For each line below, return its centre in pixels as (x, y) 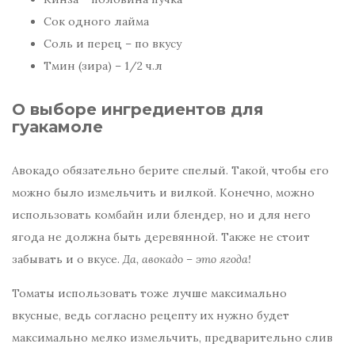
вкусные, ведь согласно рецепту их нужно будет (151, 316)
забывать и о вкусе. (67, 260)
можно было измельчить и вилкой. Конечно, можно (163, 193)
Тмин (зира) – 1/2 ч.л (103, 66)
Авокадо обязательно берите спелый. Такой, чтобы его (170, 171)
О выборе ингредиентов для (138, 110)
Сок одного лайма (96, 22)
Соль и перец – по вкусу (113, 44)
